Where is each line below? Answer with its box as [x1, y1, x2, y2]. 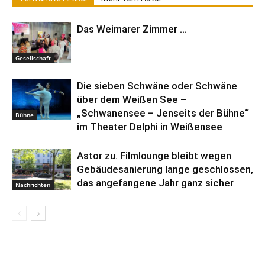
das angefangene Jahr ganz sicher [77, 177, 234, 189]
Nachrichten [15, 180, 50, 189]
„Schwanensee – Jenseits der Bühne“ [77, 107, 249, 119]
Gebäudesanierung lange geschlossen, [77, 163, 253, 175]
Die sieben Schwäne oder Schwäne [77, 80, 237, 92]
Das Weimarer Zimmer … [77, 23, 187, 35]
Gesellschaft [15, 53, 51, 62]
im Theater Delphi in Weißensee [77, 121, 222, 132]
